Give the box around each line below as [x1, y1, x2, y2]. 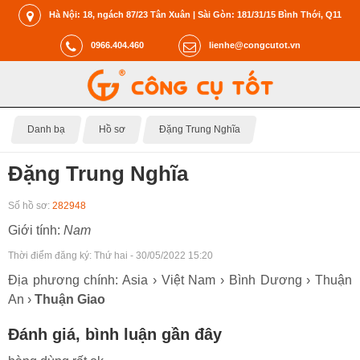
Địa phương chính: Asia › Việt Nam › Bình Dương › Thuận [8, 272, 352, 287]
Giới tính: [8, 223, 63, 237]
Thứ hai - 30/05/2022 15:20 [94, 249, 213, 261]
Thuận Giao [35, 292, 105, 306]
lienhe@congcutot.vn [208, 39, 301, 50]
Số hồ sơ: [8, 199, 52, 211]
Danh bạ [27, 124, 65, 136]
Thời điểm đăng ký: [8, 249, 94, 261]
